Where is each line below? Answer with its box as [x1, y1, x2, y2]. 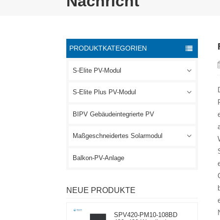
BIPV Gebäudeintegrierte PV [72, 110, 154, 118]
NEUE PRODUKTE [66, 186, 136, 195]
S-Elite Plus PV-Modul [72, 89, 136, 96]
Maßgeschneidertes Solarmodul [72, 133, 163, 140]
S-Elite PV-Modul [72, 67, 121, 74]
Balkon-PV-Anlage [72, 154, 124, 162]
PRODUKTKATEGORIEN [69, 44, 147, 52]
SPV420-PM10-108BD [113, 212, 177, 219]
